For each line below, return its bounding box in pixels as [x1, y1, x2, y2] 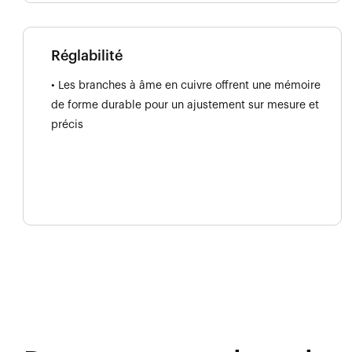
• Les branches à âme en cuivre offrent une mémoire [51, 79, 321, 91]
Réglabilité [51, 48, 123, 63]
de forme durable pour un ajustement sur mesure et [51, 99, 319, 111]
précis [51, 119, 83, 130]
